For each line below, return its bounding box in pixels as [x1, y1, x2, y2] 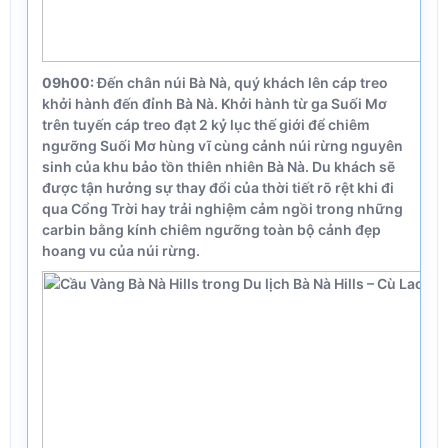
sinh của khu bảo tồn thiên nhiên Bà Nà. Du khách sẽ [42, 158, 395, 175]
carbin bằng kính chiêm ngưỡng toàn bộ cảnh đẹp [42, 221, 381, 238]
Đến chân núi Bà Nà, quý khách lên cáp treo [94, 74, 388, 91]
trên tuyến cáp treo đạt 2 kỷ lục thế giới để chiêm [42, 116, 370, 133]
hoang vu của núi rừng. [42, 242, 200, 259]
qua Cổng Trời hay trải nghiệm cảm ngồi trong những [42, 200, 403, 217]
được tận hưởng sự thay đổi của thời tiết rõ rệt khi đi [42, 179, 394, 196]
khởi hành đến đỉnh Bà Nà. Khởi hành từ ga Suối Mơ [42, 95, 387, 112]
